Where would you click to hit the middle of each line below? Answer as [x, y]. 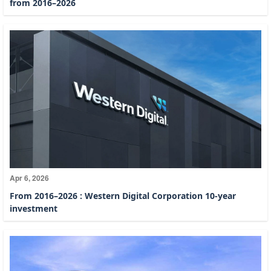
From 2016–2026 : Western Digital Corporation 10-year [123, 196]
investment [34, 209]
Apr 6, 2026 [29, 178]
